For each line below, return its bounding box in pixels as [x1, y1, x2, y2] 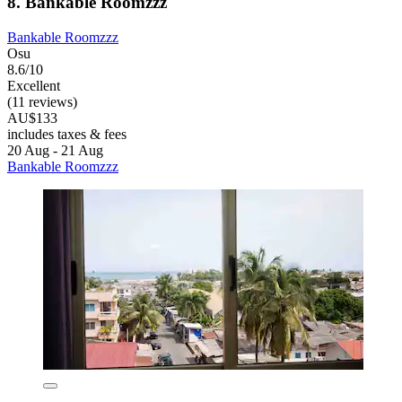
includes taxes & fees [7, 126, 127, 142]
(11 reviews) [7, 93, 77, 109]
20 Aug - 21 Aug [7, 142, 103, 158]
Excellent [7, 77, 60, 93]
